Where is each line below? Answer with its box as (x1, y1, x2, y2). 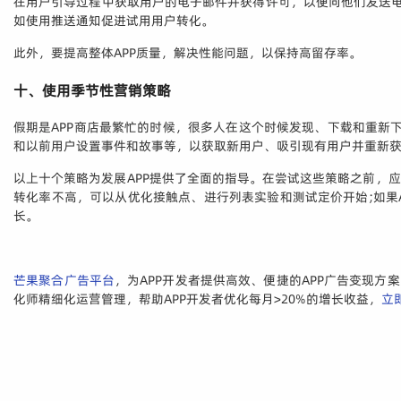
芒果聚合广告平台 (13, 271, 115, 290)
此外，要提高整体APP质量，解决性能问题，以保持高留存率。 (13, 44, 362, 63)
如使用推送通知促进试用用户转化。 (13, 12, 214, 30)
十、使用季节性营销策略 (13, 81, 171, 101)
